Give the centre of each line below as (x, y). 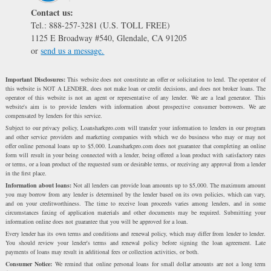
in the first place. (26, 173)
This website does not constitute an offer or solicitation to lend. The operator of (165, 80)
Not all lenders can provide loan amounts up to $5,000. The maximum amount (168, 185)
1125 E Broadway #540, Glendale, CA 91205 (109, 38)
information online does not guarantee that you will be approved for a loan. (96, 222)
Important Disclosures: (35, 80)
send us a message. (73, 51)
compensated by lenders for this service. (54, 116)
